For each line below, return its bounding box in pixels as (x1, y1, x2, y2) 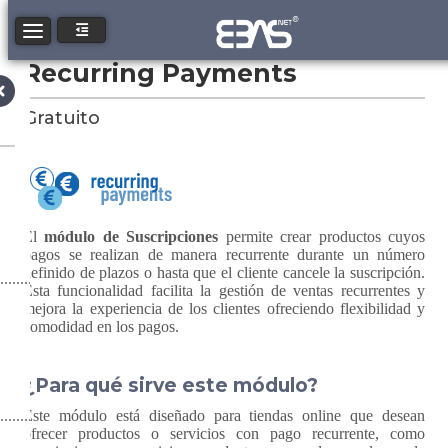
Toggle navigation (32, 23, 133, 38)
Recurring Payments (23, 58, 297, 88)
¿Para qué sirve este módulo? (23, 374, 318, 397)
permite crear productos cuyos (218, 228, 426, 245)
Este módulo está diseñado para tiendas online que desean (23, 407, 425, 424)
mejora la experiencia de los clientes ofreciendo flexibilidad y (23, 300, 425, 317)
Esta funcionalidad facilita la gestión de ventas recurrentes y (23, 282, 425, 299)
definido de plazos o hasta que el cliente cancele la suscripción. (23, 264, 425, 281)
